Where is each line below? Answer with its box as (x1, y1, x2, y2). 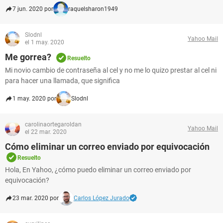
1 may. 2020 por (12, 95, 56, 102)
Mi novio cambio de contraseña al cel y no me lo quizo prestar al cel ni (5, 66, 217, 74)
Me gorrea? (5, 52, 51, 62)
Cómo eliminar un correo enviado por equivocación (5, 141, 210, 152)
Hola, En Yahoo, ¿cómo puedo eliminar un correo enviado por (5, 166, 191, 174)
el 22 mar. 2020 (25, 128, 67, 135)
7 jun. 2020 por (12, 5, 53, 12)
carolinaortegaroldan (25, 121, 82, 128)
